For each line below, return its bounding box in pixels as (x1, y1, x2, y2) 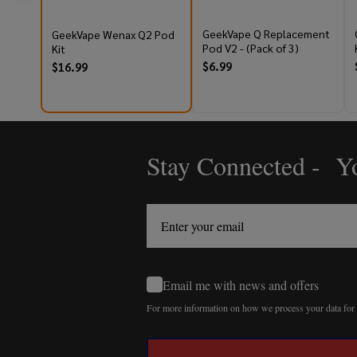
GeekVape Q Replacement (202, 26, 330, 41)
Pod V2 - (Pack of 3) (202, 41, 299, 56)
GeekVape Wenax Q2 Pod (51, 27, 175, 42)
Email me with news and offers (163, 276, 319, 293)
